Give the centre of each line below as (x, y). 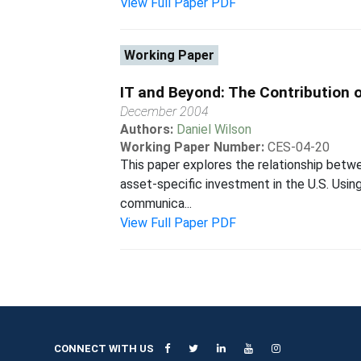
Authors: (149, 129)
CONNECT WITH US (104, 349)
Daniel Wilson (214, 129)
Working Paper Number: (193, 147)
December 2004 (165, 112)
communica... (156, 203)
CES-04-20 (299, 147)
